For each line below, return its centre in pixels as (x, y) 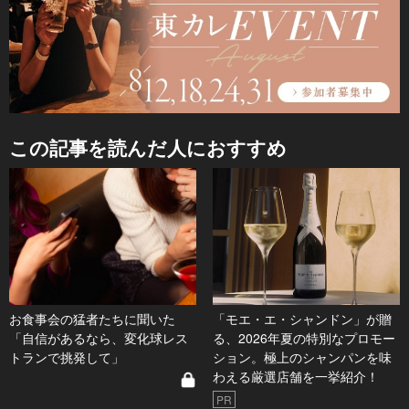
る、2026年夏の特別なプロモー (304, 338)
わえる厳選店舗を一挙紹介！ (295, 377)
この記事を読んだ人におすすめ (148, 147)
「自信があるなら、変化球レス (99, 338)
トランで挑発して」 (67, 357)
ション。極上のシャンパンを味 (302, 357)
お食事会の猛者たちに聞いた (92, 319)
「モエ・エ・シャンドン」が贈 (302, 319)
